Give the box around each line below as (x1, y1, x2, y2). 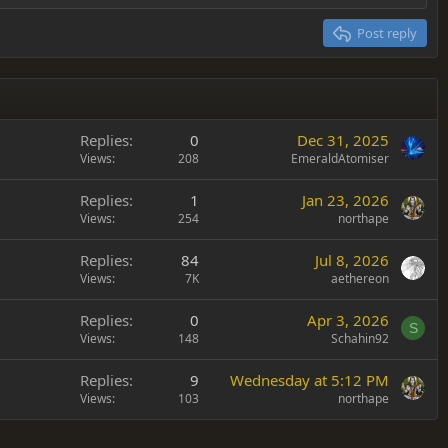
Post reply (357, 24, 417, 43)
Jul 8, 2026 (315, 250, 389, 271)
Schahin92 (331, 330, 389, 348)
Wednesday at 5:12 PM (230, 370, 389, 391)
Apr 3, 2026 (307, 310, 389, 331)
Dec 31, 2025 (297, 130, 389, 151)
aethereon (331, 270, 389, 288)
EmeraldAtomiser (291, 150, 389, 168)
